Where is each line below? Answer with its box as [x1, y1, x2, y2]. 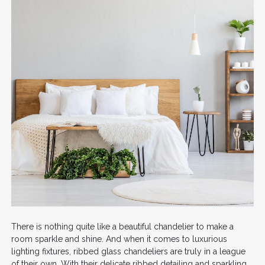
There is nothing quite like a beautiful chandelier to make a [11, 221, 234, 231]
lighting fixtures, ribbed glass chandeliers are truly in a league [11, 246, 245, 256]
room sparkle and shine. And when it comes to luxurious [11, 234, 227, 244]
